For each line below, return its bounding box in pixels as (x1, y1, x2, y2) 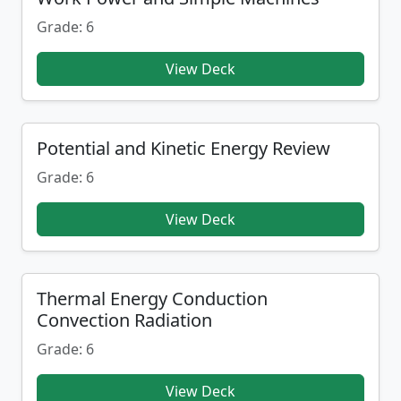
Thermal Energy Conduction (37, 286, 268, 311)
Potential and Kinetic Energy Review (37, 136, 330, 160)
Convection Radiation (37, 308, 212, 332)
